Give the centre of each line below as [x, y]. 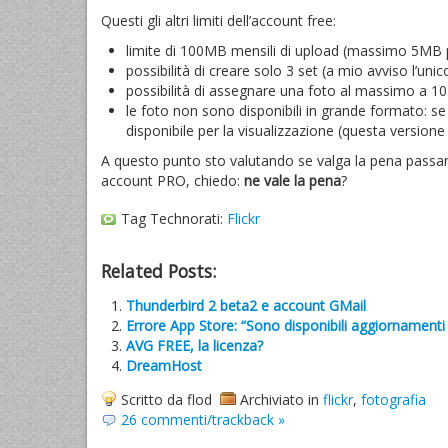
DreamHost [164, 365]
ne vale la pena [292, 180]
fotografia [393, 399]
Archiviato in [281, 399]
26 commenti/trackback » [203, 419]
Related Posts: [158, 271]
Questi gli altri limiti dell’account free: [218, 20]
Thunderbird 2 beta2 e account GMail [246, 305]
